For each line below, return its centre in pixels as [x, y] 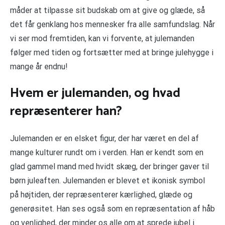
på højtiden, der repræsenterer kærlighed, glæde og [101, 194]
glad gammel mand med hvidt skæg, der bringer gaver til [109, 166]
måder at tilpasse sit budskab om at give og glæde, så [107, 10]
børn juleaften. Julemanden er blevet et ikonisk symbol [107, 180]
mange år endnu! [39, 66]
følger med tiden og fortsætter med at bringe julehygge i [112, 52]
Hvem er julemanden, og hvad [95, 93]
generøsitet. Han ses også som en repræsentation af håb [113, 208]
